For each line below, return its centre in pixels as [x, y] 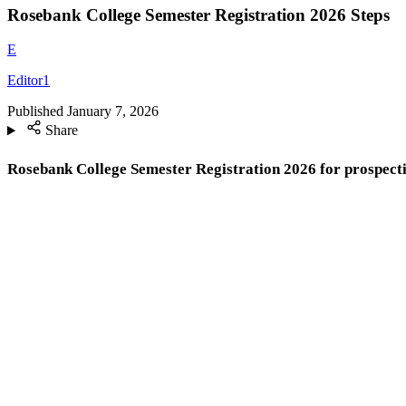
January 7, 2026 [113, 111]
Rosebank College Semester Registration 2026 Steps [198, 14]
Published [35, 111]
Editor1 [29, 81]
